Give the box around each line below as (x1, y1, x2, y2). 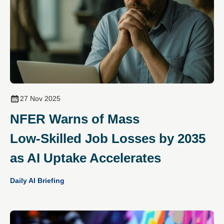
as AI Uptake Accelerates (10, 150, 161, 165)
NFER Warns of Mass (10, 111, 139, 126)
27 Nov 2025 (20, 94, 60, 102)
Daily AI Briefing (10, 176, 64, 184)
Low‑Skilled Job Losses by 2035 (10, 130, 205, 146)
